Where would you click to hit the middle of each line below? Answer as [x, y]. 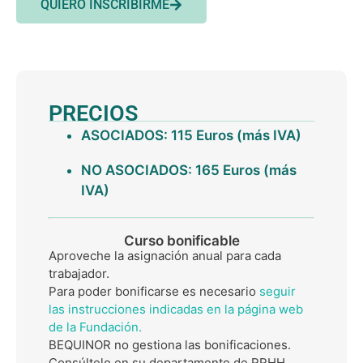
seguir [278, 292]
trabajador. [79, 274]
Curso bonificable [181, 241]
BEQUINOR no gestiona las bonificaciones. [170, 345]
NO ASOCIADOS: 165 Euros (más [189, 171]
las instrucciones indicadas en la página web [176, 310]
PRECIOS [93, 113]
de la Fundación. [95, 327]
